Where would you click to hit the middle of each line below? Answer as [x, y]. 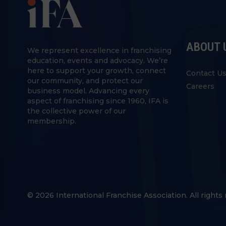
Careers [200, 86]
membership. [52, 121]
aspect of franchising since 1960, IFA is [98, 101]
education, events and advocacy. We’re [98, 60]
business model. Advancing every [88, 91]
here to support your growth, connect [97, 70]
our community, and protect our [85, 80]
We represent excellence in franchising [99, 50]
